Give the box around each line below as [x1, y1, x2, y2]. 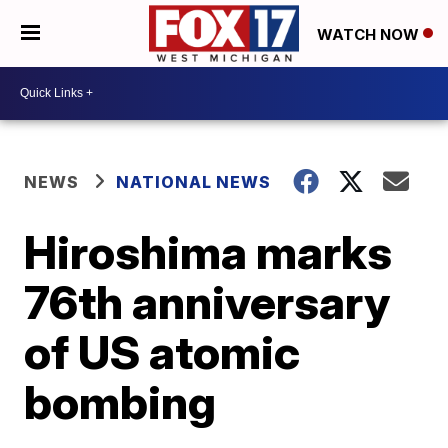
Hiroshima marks [24, 223, 393, 280]
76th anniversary [24, 273, 391, 330]
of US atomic [24, 323, 301, 380]
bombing [24, 373, 217, 430]
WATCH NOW [317, 24, 423, 44]
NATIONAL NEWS [116, 171, 272, 192]
